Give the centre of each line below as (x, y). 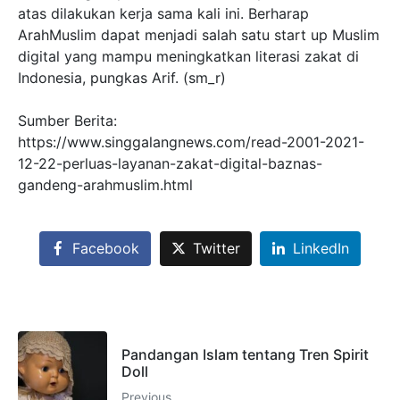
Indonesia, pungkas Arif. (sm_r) (122, 77)
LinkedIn (321, 249)
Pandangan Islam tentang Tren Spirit (245, 354)
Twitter (216, 249)
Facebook (105, 249)
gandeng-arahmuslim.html (105, 184)
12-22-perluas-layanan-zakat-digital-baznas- (170, 163)
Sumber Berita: (67, 120)
